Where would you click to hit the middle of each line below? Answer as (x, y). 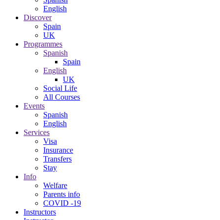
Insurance (58, 150)
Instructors (40, 212)
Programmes (43, 44)
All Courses (62, 97)
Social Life (60, 88)
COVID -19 (62, 203)
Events (34, 106)
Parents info (62, 194)
